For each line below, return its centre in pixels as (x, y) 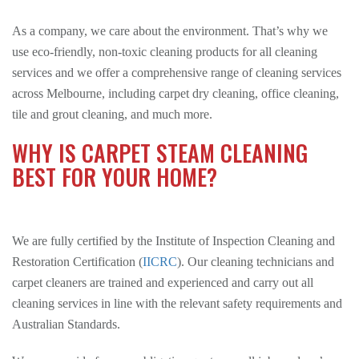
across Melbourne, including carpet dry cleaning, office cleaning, (175, 93)
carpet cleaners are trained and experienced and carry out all (163, 282)
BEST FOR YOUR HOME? (115, 177)
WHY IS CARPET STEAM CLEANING (160, 153)
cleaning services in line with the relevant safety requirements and (177, 303)
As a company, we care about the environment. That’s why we (170, 31)
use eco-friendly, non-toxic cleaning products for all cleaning (165, 52)
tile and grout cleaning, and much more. (112, 114)
